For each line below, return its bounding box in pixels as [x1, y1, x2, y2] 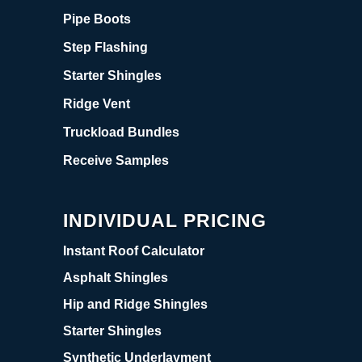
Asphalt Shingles [62, 270, 168, 284]
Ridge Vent [62, 96, 130, 111]
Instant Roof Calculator [62, 243, 204, 258]
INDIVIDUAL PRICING [62, 209, 267, 231]
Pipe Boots [62, 11, 131, 26]
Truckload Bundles [62, 124, 179, 139]
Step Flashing [62, 40, 148, 54]
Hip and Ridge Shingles [62, 297, 208, 311]
